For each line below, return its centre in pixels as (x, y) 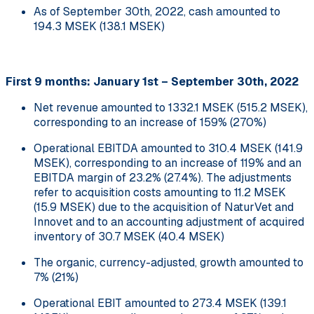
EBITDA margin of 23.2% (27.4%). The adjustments (163, 177)
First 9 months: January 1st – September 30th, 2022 (152, 81)
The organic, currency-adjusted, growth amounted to (169, 262)
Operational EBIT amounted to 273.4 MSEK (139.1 (160, 303)
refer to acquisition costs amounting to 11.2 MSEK (160, 192)
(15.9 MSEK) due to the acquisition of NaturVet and (164, 207)
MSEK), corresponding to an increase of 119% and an (168, 163)
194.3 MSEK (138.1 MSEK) (99, 26)
